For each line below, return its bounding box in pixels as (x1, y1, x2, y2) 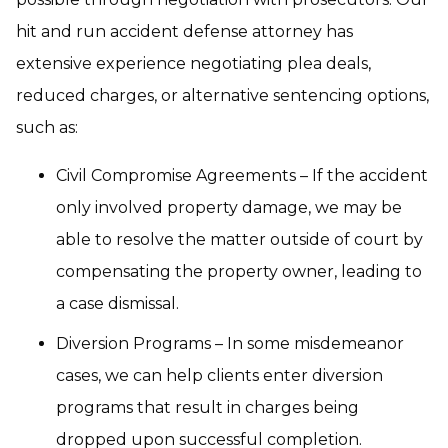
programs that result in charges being (56, 398, 359, 417)
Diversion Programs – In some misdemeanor (56, 334, 404, 353)
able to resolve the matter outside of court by (56, 230, 423, 249)
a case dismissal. (56, 294, 179, 313)
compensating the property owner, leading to (56, 262, 422, 281)
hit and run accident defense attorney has (16, 22, 353, 41)
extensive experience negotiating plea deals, (16, 54, 371, 73)
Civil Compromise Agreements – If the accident (56, 166, 428, 185)
